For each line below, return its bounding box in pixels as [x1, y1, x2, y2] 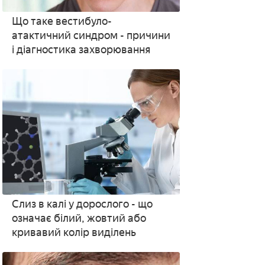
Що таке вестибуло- [11, 15, 112, 28]
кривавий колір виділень [11, 226, 136, 239]
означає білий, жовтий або [11, 212, 146, 225]
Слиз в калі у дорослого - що [11, 198, 153, 211]
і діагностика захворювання [11, 43, 150, 56]
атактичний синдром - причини [11, 29, 170, 42]
